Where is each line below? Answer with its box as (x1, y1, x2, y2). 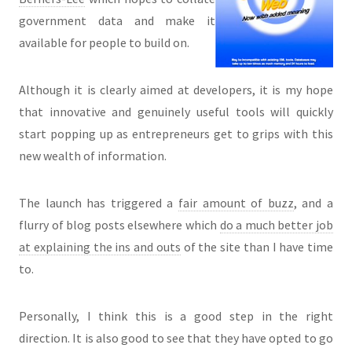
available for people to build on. (19, 35, 189, 51)
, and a (293, 195, 334, 211)
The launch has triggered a (19, 195, 178, 211)
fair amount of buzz (178, 195, 294, 211)
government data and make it (19, 13, 215, 29)
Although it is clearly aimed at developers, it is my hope (19, 82, 333, 98)
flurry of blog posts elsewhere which (19, 217, 220, 233)
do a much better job (219, 217, 334, 233)
